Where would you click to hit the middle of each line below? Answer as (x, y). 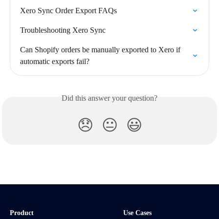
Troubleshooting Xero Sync (63, 30)
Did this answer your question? (109, 98)
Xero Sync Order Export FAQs (68, 11)
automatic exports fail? (55, 62)
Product (22, 213)
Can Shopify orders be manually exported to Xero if (101, 50)
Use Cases (137, 213)
